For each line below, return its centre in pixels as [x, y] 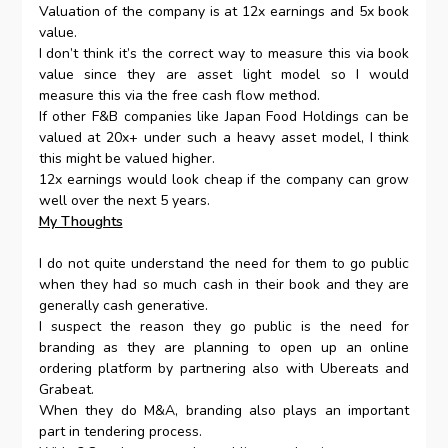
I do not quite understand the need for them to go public [224, 264]
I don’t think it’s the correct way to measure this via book [224, 54]
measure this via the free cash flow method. [179, 96]
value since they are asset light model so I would [224, 75]
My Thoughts [80, 222]
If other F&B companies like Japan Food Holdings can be [224, 117]
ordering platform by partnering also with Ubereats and [224, 369]
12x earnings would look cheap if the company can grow [224, 180]
